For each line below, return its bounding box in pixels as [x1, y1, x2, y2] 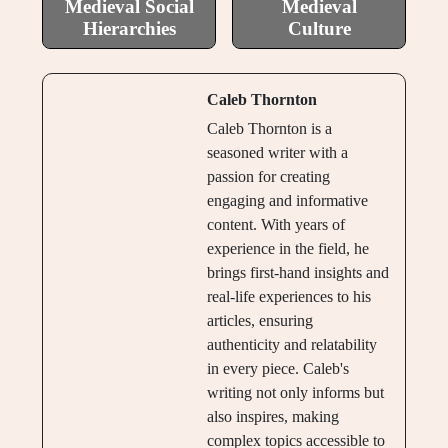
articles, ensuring [206, 312, 313, 330]
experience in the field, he [206, 240, 369, 258]
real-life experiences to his [206, 288, 371, 306]
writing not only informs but [206, 384, 384, 402]
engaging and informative [206, 192, 368, 210]
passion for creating [206, 168, 330, 186]
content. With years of [206, 216, 345, 234]
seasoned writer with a [206, 144, 348, 162]
